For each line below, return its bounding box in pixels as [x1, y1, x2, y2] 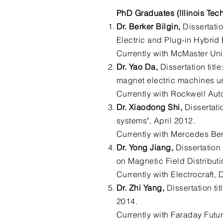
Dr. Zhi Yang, [116, 183, 165, 193]
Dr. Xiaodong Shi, [116, 102, 185, 112]
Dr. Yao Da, [116, 62, 158, 72]
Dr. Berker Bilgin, [116, 21, 181, 31]
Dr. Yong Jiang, [116, 142, 174, 152]
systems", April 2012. [116, 115, 196, 125]
